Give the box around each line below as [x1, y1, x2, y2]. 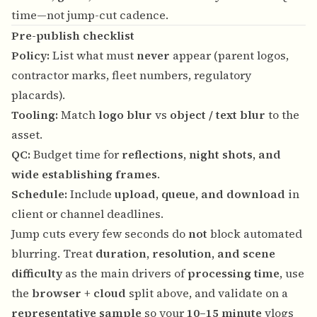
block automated [207, 226, 302, 242]
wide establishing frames [11, 166, 157, 183]
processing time [188, 265, 279, 282]
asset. [11, 127, 42, 143]
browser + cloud [32, 285, 126, 301]
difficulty [11, 265, 62, 282]
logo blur [98, 107, 152, 123]
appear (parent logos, [170, 47, 289, 64]
